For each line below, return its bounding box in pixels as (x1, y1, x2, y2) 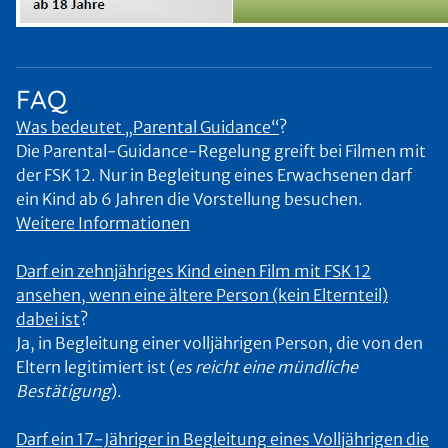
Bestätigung (16, 381, 111, 401)
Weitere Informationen (16, 213, 190, 233)
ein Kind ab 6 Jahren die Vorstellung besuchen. (16, 189, 363, 209)
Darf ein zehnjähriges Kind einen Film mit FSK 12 (16, 261, 371, 281)
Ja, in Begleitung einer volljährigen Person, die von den (16, 333, 423, 353)
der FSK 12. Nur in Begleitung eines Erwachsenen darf (16, 165, 412, 185)
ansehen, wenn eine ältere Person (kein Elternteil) (16, 285, 388, 305)
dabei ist (16, 309, 80, 329)
